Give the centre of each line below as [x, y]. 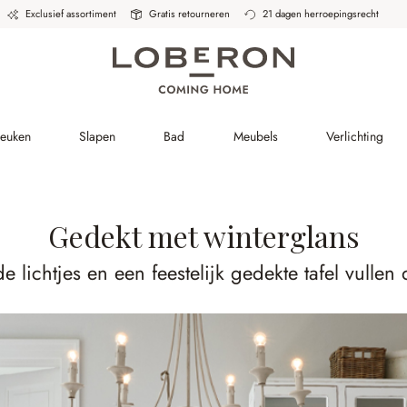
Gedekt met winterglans [203, 236]
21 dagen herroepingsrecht [320, 14]
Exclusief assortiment [70, 14]
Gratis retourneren [189, 14]
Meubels [255, 136]
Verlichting [355, 136]
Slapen [98, 136]
